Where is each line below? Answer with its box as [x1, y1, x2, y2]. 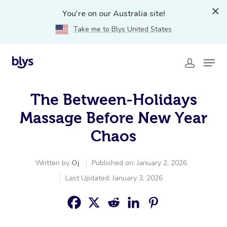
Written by [35, 158, 71, 168]
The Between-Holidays [30, 91, 197, 108]
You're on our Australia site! [62, 8, 165, 19]
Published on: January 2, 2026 [91, 158, 187, 168]
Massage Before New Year [20, 109, 207, 126]
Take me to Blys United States [73, 24, 172, 34]
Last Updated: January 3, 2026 [65, 173, 163, 183]
